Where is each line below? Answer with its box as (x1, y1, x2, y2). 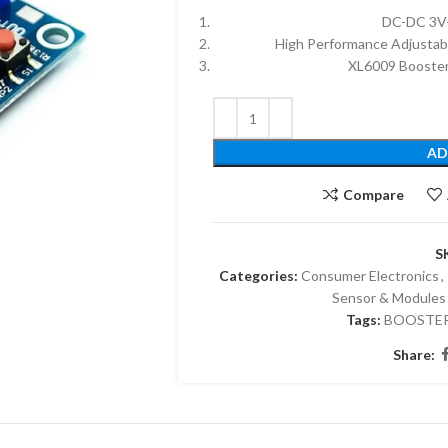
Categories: (218, 267, 298, 284)
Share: (393, 345, 436, 363)
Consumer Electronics (300, 267, 439, 284)
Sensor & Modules (331, 289, 446, 306)
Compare (342, 185, 404, 203)
